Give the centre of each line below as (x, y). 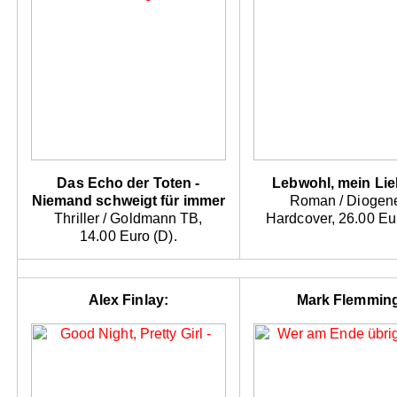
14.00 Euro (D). (128, 237)
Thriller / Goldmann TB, (128, 219)
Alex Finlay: (128, 300)
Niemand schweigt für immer (128, 201)
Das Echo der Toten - (128, 183)
